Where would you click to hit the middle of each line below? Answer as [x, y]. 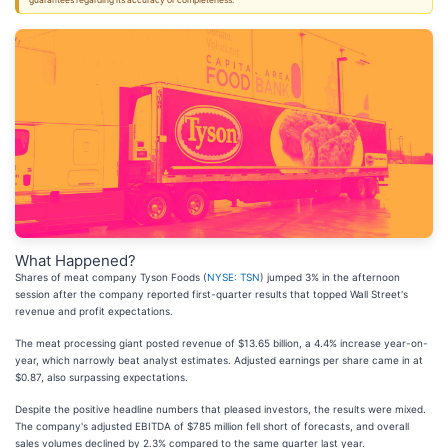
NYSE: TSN [233, 277]
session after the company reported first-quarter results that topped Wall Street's [211, 294]
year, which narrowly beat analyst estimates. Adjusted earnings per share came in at [219, 360]
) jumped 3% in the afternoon [330, 277]
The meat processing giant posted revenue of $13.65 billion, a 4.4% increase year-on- [221, 343]
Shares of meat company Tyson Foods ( [111, 277]
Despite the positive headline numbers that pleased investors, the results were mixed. [220, 409]
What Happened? [75, 260]
